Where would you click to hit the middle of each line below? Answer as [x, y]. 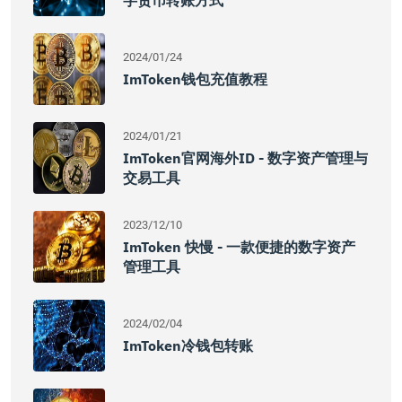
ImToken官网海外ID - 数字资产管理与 [245, 158]
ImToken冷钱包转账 [188, 345]
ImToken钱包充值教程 [195, 79]
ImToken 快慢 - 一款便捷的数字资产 [239, 247]
